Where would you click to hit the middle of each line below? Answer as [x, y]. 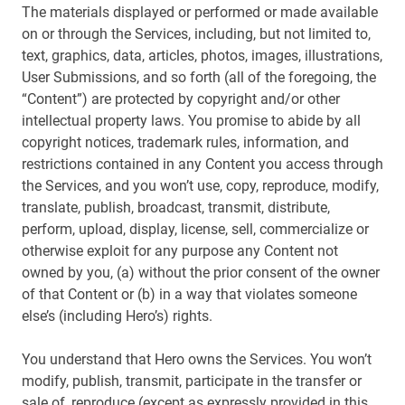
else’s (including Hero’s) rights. [117, 316]
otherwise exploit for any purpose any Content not [180, 251]
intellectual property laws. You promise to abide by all [191, 121]
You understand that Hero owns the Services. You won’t [197, 359]
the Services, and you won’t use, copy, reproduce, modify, [200, 186]
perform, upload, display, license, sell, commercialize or [195, 229]
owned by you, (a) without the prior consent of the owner [201, 273]
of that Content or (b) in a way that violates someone [189, 294]
